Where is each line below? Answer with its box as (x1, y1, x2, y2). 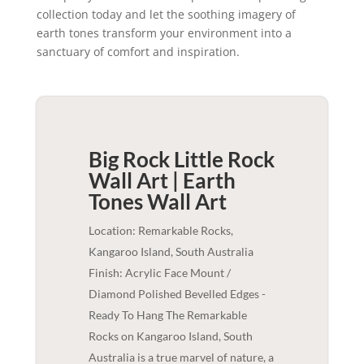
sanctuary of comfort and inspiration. (36, 44, 240, 59)
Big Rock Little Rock (88, 146, 275, 172)
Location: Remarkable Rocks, (88, 223, 233, 237)
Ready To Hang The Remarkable (88, 308, 247, 322)
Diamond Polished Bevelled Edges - (88, 287, 266, 301)
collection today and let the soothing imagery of (36, 6, 296, 22)
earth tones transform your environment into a (36, 25, 292, 41)
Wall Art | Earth (88, 167, 236, 193)
